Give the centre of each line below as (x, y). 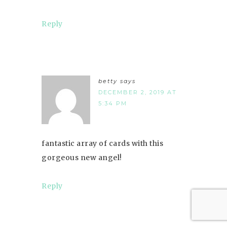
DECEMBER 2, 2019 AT (138, 92)
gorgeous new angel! (82, 157)
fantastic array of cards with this (102, 143)
